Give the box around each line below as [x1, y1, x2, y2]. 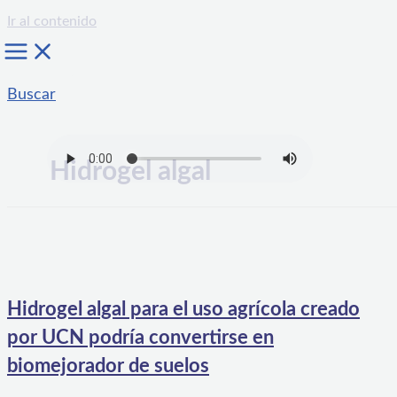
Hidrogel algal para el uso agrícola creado [7, 300, 360, 320]
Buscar [7, 87, 56, 103]
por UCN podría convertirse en [7, 328, 274, 348]
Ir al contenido [7, 14, 97, 28]
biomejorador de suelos [7, 356, 209, 377]
